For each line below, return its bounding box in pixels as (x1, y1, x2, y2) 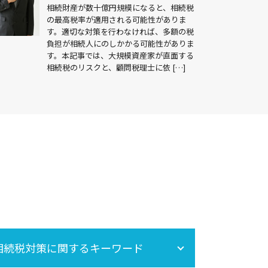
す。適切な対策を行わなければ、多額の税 (47, 25, 194, 37)
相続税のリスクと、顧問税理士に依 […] (47, 61, 186, 73)
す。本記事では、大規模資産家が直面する (47, 49, 194, 61)
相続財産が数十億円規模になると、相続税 (47, 1, 194, 13)
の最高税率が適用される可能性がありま (47, 13, 187, 25)
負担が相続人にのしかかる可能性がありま (47, 37, 195, 49)
